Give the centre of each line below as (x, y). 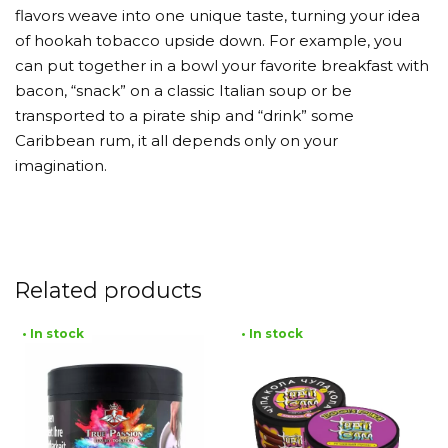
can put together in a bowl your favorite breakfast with (222, 65)
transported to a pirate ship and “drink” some (184, 115)
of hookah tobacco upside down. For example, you (208, 40)
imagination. (61, 165)
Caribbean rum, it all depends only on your (176, 140)
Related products (108, 290)
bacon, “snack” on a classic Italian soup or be (183, 90)
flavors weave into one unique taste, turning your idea (217, 15)
